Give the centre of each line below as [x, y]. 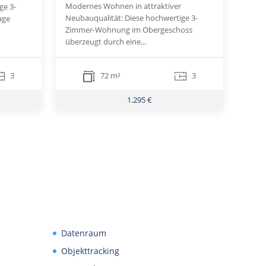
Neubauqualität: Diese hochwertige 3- [132, 18]
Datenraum [84, 233]
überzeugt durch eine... [106, 42]
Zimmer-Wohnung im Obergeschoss [129, 30]
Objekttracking [91, 251]
